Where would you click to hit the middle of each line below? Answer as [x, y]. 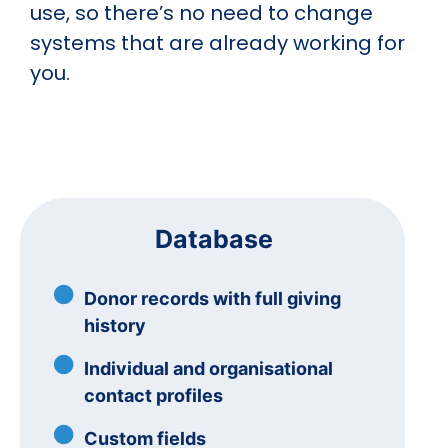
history [115, 325]
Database [213, 238]
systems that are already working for [217, 42]
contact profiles [153, 395]
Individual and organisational [208, 368]
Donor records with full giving [212, 298]
